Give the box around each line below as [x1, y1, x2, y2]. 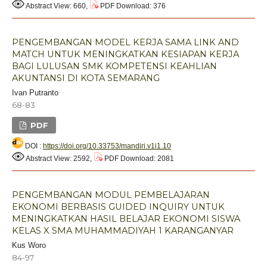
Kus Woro [12, 240, 46, 250]
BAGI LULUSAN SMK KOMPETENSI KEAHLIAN [12, 60, 217, 72]
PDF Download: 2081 [103, 154, 174, 163]
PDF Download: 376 [98, 1, 166, 10]
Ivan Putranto [12, 88, 58, 97]
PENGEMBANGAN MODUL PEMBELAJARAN [12, 189, 210, 200]
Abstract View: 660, [24, 1, 89, 10]
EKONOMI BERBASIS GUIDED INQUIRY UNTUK [12, 201, 225, 212]
